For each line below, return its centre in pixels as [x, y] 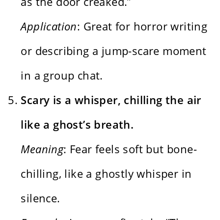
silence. [41, 198]
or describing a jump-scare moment [114, 50]
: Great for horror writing [142, 26]
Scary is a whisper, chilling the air [111, 99]
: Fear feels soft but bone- [130, 149]
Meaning [42, 149]
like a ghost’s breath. [77, 124]
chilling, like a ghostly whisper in [106, 173]
